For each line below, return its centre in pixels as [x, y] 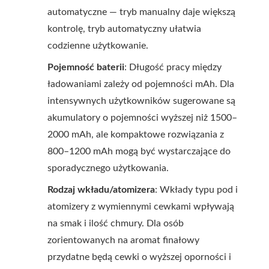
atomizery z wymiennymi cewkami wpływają [141, 207]
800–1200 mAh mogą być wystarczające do [139, 151]
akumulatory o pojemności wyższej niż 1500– [142, 118]
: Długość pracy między [173, 67]
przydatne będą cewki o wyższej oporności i [139, 257]
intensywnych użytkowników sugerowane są [141, 101]
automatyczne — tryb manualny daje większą [141, 12]
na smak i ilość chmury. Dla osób [116, 223]
